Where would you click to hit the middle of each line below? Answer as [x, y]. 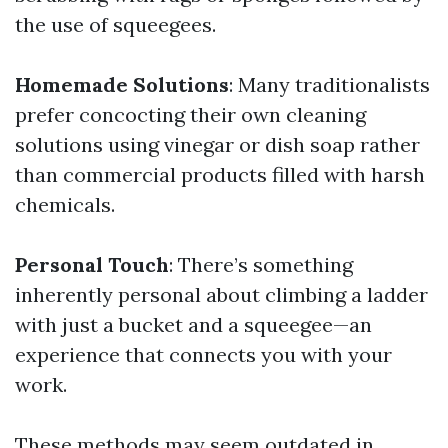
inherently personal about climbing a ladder [221, 294]
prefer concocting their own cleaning [190, 114]
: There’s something [261, 264]
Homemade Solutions [122, 84]
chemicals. [65, 204]
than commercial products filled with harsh [220, 174]
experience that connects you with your [203, 354]
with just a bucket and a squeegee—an [193, 324]
